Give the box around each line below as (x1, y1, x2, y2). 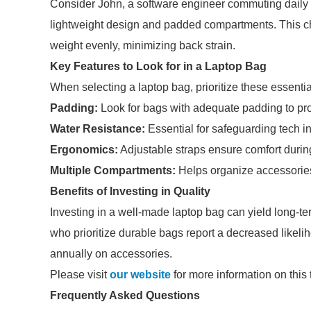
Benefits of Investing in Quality (50, 185, 210, 197)
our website (110, 269, 171, 280)
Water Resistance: (50, 123, 145, 135)
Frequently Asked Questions (50, 289, 200, 301)
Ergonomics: (50, 144, 118, 155)
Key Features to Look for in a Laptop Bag (50, 60, 267, 72)
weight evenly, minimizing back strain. (50, 40, 235, 51)
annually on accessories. (50, 248, 172, 260)
